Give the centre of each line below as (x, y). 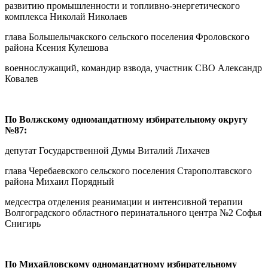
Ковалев (22, 78)
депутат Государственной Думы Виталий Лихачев (107, 150)
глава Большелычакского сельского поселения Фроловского (127, 36)
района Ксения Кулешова (57, 47)
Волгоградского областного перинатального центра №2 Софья (133, 212)
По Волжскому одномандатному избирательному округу (126, 119)
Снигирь (23, 223)
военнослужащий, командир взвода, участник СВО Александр (133, 68)
